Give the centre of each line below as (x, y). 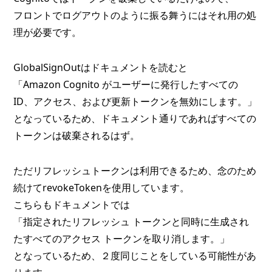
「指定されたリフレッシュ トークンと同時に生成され (131, 222)
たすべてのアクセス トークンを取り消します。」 (122, 239)
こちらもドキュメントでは (72, 205)
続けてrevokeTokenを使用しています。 (102, 188)
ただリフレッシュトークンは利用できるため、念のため (135, 171)
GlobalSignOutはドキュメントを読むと (101, 68)
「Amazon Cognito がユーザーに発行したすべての (126, 85)
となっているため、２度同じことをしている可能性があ (135, 256)
